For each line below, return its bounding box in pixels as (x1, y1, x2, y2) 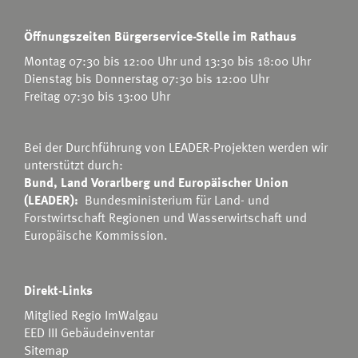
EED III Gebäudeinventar (24, 322, 154, 342)
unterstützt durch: (24, 154, 126, 174)
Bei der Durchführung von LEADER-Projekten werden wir (24, 137, 328, 157)
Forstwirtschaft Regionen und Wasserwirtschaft (24, 207, 282, 227)
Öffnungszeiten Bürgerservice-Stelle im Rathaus (24, 26, 296, 46)
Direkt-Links (24, 280, 93, 300)
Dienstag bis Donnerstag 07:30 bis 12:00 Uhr (24, 68, 269, 88)
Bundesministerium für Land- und (85, 189, 269, 209)
